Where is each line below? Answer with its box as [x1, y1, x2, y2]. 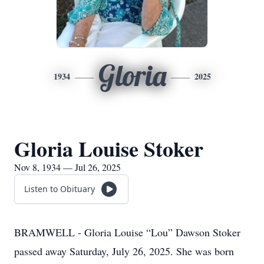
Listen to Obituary [24, 183, 95, 194]
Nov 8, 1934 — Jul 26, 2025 [14, 161, 121, 173]
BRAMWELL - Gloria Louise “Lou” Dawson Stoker [14, 225, 240, 239]
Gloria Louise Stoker [14, 133, 203, 164]
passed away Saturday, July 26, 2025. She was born [14, 244, 234, 258]
